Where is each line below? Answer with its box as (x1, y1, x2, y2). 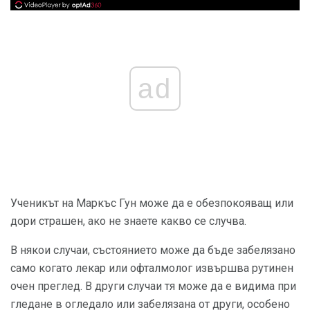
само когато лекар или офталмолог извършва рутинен (10, 262, 293, 275)
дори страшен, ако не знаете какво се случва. (10, 215, 246, 228)
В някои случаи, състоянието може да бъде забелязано (10, 244, 295, 257)
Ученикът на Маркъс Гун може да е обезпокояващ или (10, 197, 293, 210)
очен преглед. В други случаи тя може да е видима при (10, 280, 296, 293)
